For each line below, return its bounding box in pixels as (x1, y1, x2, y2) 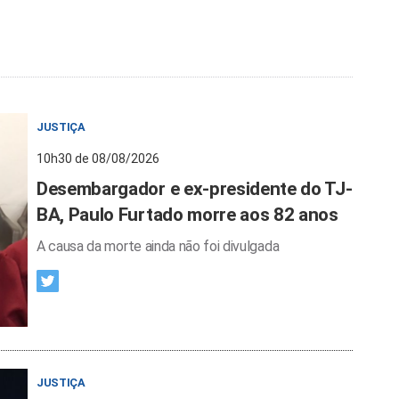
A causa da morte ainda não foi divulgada (37, 238, 280, 255)
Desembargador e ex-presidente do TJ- (37, 178, 353, 199)
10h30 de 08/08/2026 (37, 151, 159, 166)
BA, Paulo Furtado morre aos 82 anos (37, 204, 338, 225)
